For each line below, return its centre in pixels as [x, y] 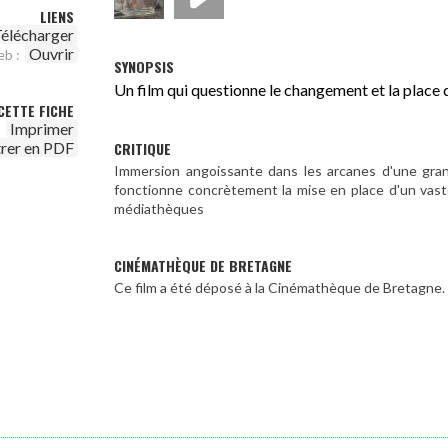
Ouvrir [51, 53]
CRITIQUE [142, 148]
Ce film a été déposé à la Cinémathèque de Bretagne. [279, 287]
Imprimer [42, 128]
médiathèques [159, 208]
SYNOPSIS [144, 66]
